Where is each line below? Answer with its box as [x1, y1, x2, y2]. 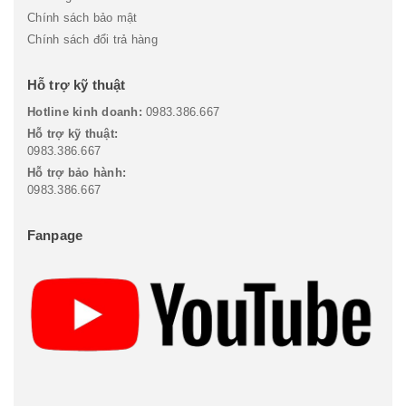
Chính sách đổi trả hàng [27, 32, 158, 46]
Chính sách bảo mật [27, 10, 138, 24]
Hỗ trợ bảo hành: [27, 165, 126, 179]
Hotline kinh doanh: [27, 104, 142, 119]
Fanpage [27, 227, 83, 243]
